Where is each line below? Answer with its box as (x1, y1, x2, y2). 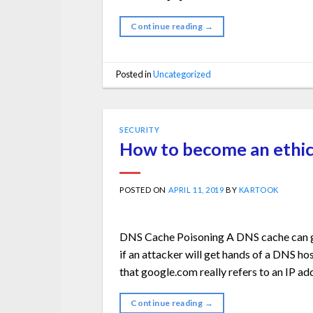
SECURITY (119, 125, 160, 135)
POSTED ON (119, 184, 168, 194)
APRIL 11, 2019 (168, 184, 224, 194)
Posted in (116, 68, 154, 80)
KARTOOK (238, 184, 279, 194)
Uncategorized (153, 68, 212, 80)
